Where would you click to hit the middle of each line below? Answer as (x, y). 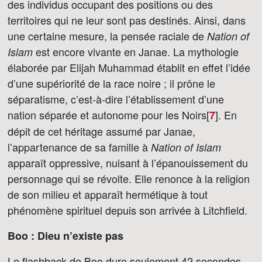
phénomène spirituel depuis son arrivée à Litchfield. (127, 210)
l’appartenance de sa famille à (79, 147)
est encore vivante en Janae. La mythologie (136, 51)
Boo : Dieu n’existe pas (65, 236)
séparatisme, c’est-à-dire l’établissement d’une (116, 99)
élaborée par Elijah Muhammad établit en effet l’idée (129, 67)
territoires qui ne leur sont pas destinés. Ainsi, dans (127, 20)
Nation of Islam (186, 147)
